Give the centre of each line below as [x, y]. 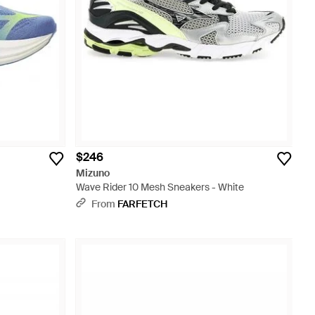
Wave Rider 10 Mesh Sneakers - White [160, 187]
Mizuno [93, 173]
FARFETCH [142, 204]
